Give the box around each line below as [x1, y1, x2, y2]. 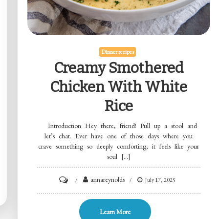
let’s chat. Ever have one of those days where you [44, 131, 193, 140]
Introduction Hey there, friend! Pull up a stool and [40, 121, 197, 130]
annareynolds [90, 175, 125, 184]
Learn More [99, 207, 131, 216]
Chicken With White [50, 78, 188, 96]
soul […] [107, 152, 131, 161]
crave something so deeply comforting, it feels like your [38, 141, 199, 151]
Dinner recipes [101, 47, 134, 56]
